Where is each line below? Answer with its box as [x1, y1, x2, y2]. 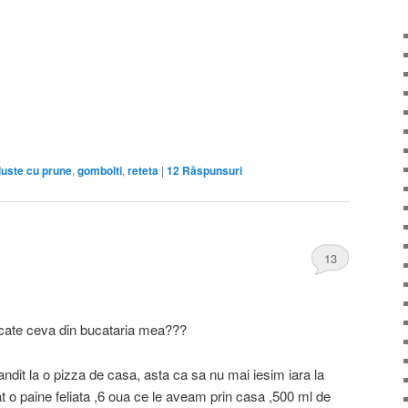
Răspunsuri [179, 162, 242, 179]
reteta [127, 162, 158, 179]
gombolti [77, 162, 122, 179]
